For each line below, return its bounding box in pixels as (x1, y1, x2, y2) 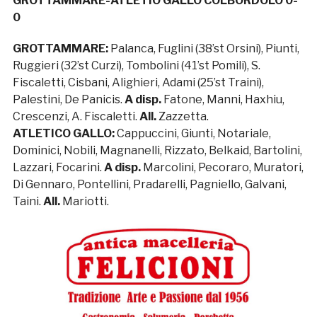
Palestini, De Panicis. (12, 93, 125, 107)
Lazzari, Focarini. (12, 161, 104, 175)
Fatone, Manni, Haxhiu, (161, 93, 284, 107)
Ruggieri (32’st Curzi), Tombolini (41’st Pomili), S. (12, 59, 260, 73)
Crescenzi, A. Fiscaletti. (12, 110, 139, 124)
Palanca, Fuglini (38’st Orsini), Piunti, (108, 42, 299, 56)
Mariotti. (59, 195, 109, 209)
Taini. (12, 195, 43, 209)
